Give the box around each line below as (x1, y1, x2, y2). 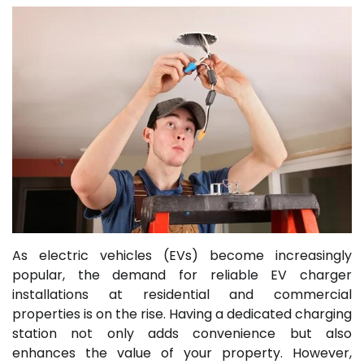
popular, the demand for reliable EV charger (12, 265, 352, 284)
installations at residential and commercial (12, 284, 352, 304)
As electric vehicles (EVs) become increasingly (12, 245, 352, 265)
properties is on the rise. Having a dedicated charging (12, 304, 352, 323)
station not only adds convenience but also (12, 323, 352, 343)
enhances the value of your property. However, (12, 343, 352, 362)
